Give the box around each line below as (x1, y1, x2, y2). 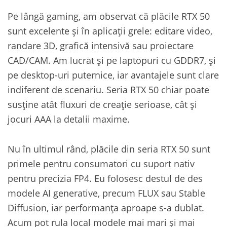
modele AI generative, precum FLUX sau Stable (8, 186, 205, 199)
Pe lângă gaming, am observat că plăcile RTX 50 (8, 9, 210, 22)
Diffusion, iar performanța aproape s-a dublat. (8, 201, 204, 214)
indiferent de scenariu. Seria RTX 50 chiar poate (8, 83, 209, 96)
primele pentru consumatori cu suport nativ (8, 157, 195, 170)
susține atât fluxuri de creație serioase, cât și (8, 97, 197, 110)
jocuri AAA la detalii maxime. (8, 112, 130, 125)
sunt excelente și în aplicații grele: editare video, (8, 24, 212, 37)
